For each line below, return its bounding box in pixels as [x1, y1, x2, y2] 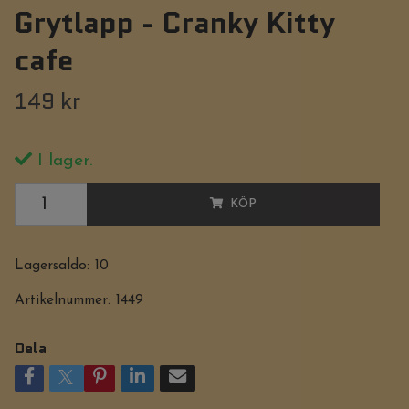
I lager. [31, 152, 92, 170]
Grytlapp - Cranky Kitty [14, 2, 335, 44]
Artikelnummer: [14, 293, 110, 308]
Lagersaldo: [14, 258, 89, 273]
